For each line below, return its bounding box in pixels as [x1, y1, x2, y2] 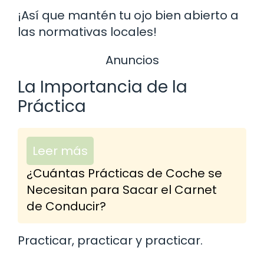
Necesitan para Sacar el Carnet [27, 181, 217, 199]
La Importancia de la [18, 75, 187, 99]
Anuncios [105, 51, 159, 68]
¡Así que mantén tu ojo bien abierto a [18, 6, 239, 24]
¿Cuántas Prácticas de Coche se [27, 165, 222, 182]
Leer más [32, 143, 88, 160]
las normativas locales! [18, 23, 157, 40]
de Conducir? [27, 198, 106, 215]
